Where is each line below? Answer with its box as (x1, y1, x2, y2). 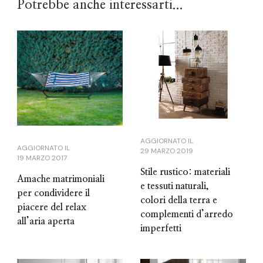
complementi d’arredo (140, 210, 233, 220)
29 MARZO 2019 (140, 146, 193, 156)
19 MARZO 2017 (17, 153, 67, 163)
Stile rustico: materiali (140, 167, 230, 177)
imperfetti (140, 224, 181, 234)
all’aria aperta (17, 217, 75, 227)
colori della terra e (140, 195, 217, 205)
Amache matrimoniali (17, 174, 104, 184)
